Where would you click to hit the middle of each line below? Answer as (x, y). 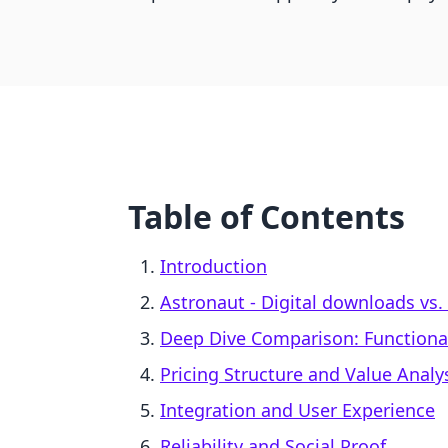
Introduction (213, 266)
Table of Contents (266, 216)
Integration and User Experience (297, 410)
